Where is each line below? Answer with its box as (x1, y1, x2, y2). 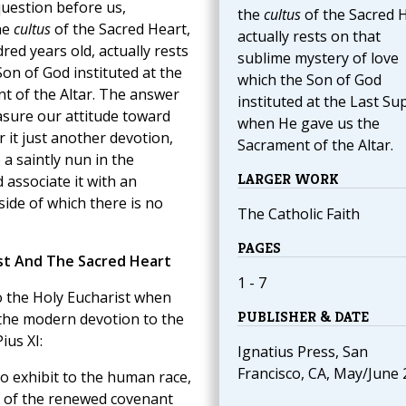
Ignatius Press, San (237, 342, 368, 362)
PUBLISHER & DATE (237, 307, 369, 327)
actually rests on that (237, 26, 381, 47)
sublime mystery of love (237, 48, 399, 69)
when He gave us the (237, 113, 380, 134)
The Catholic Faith (237, 204, 360, 225)
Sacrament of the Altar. (237, 135, 393, 156)
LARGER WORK (237, 169, 339, 189)
